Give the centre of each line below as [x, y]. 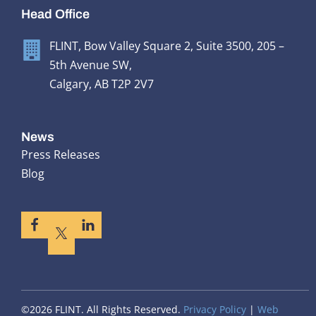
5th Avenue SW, [91, 65]
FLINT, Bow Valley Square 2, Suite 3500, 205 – [167, 46]
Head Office [55, 14]
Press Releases [61, 155]
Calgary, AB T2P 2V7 [102, 84]
